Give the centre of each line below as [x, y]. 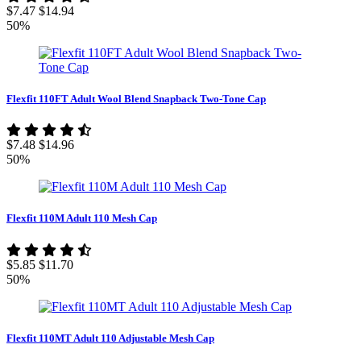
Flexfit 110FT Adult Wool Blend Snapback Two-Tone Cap [136, 99]
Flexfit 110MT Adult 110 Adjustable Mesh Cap [110, 338]
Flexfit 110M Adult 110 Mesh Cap [82, 218]
